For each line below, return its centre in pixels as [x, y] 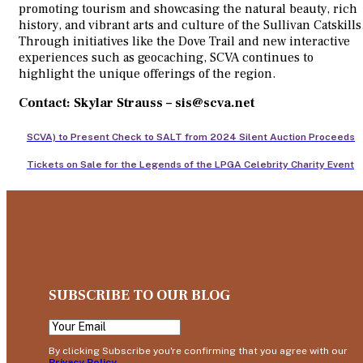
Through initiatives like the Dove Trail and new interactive [184, 42]
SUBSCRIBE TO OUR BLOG [139, 296]
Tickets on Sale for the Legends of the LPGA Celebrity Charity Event [190, 165]
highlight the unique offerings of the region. [147, 74]
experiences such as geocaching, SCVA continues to [166, 58]
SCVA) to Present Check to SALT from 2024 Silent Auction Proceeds [191, 137]
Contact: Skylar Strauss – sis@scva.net [137, 103]
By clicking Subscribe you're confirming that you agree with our [198, 351]
